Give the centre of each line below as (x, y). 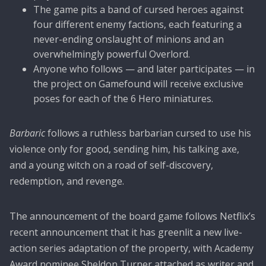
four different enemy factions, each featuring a (137, 24)
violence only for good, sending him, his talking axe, (124, 149)
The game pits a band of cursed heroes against (138, 9)
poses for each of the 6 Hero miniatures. (123, 98)
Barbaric (27, 133)
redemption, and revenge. (67, 181)
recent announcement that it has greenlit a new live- (126, 232)
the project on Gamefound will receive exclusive (138, 83)
